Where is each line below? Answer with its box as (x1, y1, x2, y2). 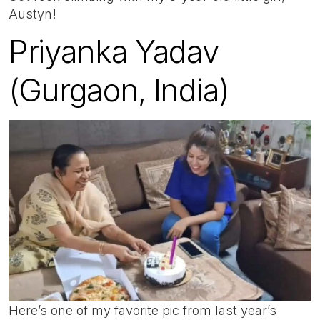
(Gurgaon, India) (9, 70, 229, 109)
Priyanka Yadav (9, 31, 219, 71)
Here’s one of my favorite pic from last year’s (9, 303, 276, 319)
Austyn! (9, 6, 60, 22)
